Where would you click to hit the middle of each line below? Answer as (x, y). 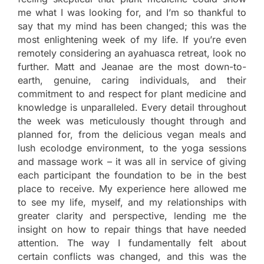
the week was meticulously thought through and (132, 121)
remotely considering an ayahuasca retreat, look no (132, 53)
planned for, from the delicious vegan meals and (132, 135)
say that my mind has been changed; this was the (132, 26)
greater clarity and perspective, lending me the (132, 216)
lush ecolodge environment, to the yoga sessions (132, 148)
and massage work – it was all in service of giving (132, 162)
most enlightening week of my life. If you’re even (132, 40)
